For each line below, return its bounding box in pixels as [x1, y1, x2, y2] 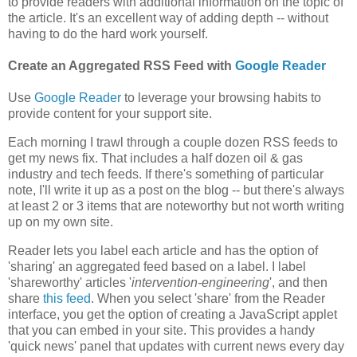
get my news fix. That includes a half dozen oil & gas [8, 151, 303, 166]
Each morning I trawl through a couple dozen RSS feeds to [8, 135, 338, 150]
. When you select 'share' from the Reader [91, 291, 325, 305]
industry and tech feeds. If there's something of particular [8, 167, 324, 182]
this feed [43, 291, 91, 305]
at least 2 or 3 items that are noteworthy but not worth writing [8, 199, 344, 214]
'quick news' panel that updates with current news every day [8, 339, 344, 353]
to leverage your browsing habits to [121, 91, 321, 105]
